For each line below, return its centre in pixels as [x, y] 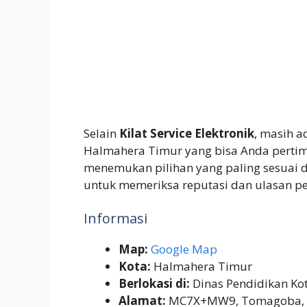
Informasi [115, 219]
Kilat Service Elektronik [187, 133]
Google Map [184, 249]
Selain [101, 133]
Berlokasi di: [154, 284]
